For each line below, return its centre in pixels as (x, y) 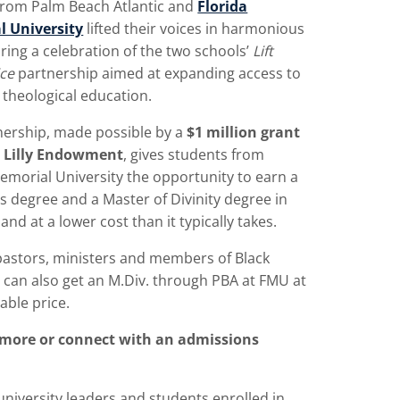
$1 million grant (244, 133)
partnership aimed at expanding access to (158, 74)
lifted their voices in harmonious (194, 29)
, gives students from (194, 155)
